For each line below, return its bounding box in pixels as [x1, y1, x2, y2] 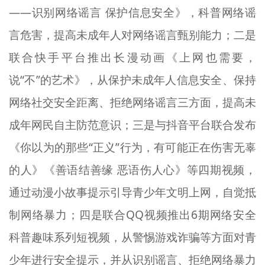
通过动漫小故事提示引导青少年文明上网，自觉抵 [8, 184, 257, 200]
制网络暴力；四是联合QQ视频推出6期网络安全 [8, 206, 257, 222]
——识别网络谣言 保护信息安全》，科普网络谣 [8, 4, 257, 20]
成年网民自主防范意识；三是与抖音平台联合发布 [8, 117, 257, 132]
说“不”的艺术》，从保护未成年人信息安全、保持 [8, 72, 257, 88]
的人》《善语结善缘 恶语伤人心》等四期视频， [8, 161, 257, 177]
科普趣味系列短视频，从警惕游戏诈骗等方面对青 [8, 229, 257, 245]
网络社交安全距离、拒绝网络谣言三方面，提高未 [8, 94, 257, 110]
